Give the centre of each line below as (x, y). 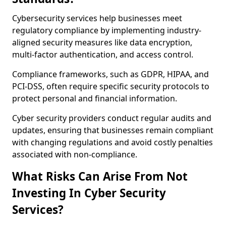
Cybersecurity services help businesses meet (97, 18)
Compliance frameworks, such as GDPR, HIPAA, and (110, 74)
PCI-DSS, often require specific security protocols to (111, 86)
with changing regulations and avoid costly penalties (112, 142)
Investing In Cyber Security (89, 193)
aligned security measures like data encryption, (102, 42)
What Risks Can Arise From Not (100, 176)
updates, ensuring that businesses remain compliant (113, 130)
